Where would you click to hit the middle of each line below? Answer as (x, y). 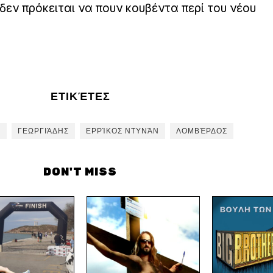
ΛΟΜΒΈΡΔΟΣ (202, 131)
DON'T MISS (80, 172)
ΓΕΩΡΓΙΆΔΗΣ (43, 131)
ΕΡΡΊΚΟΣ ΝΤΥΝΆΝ (122, 131)
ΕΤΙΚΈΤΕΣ (80, 97)
